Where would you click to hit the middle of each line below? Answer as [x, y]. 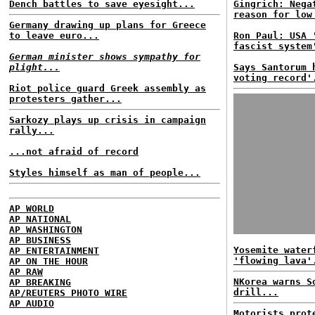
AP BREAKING [40, 282]
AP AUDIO [32, 303]
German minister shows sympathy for [105, 57]
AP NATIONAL [40, 219]
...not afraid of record [74, 152]
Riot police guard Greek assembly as [108, 88]
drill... [256, 292]
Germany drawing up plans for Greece [108, 25]
